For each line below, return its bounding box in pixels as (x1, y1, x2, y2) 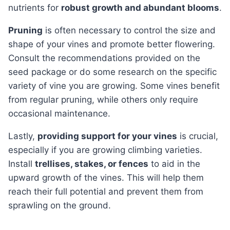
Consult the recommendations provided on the (8, 53, 200, 64)
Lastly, (13, 131, 37, 142)
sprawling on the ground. (8, 200, 111, 211)
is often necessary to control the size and (43, 25, 216, 36)
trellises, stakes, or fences (35, 159, 148, 169)
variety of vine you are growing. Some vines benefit (8, 81, 220, 91)
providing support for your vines (37, 131, 177, 142)
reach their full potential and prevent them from (8, 186, 203, 197)
